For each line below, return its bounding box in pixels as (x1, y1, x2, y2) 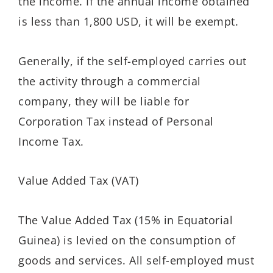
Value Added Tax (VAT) (18, 173, 139, 188)
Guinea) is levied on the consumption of (18, 232, 236, 247)
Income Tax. (18, 133, 84, 149)
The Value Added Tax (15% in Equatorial (18, 212, 233, 227)
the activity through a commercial (18, 73, 201, 88)
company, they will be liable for (18, 93, 189, 108)
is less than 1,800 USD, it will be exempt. (18, 14, 238, 29)
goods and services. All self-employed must (18, 252, 254, 268)
